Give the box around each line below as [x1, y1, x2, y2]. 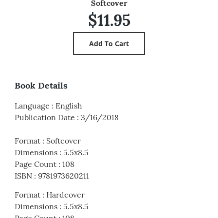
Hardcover [46, 190, 85, 200]
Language [15, 101, 50, 111]
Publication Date [15, 112, 75, 123]
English [55, 101, 82, 111]
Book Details [15, 80, 68, 91]
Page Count [15, 159, 56, 169]
